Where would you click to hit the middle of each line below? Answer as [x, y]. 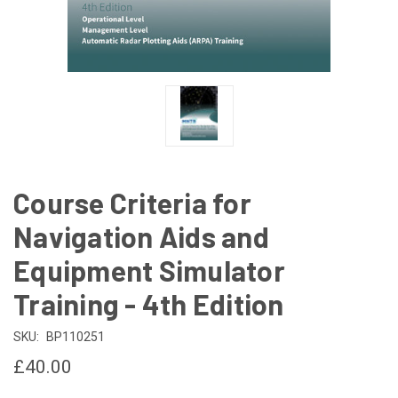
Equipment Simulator [149, 270]
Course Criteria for [132, 202]
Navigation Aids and [141, 236]
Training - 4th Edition [149, 303]
